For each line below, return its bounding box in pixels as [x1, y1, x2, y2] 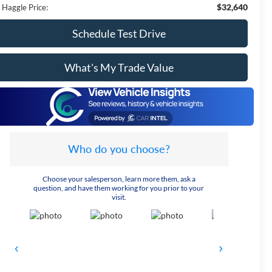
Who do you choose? [67, 141, 170, 155]
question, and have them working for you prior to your [33, 183, 204, 192]
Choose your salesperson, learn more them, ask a [42, 174, 195, 183]
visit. [111, 192, 126, 202]
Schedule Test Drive [72, 26, 166, 40]
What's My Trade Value [64, 60, 174, 74]
